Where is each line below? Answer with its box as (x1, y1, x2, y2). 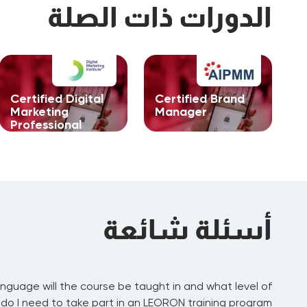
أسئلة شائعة (102, 212, 272, 247)
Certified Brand (154, 91, 245, 106)
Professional (10, 117, 82, 132)
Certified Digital (10, 91, 103, 106)
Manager (154, 104, 207, 119)
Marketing (10, 104, 69, 119)
